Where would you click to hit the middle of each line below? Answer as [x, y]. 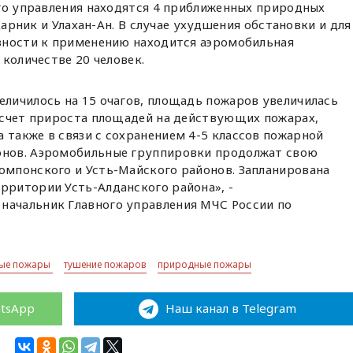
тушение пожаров [106, 264]
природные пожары [205, 264]
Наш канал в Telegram [229, 308]
